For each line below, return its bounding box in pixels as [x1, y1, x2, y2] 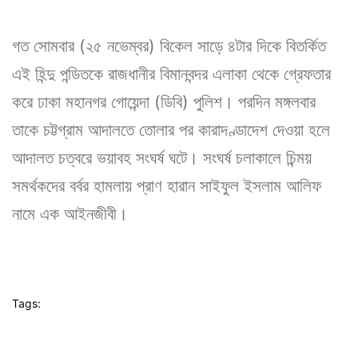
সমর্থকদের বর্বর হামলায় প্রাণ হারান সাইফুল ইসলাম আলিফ [12, 175, 321, 196]
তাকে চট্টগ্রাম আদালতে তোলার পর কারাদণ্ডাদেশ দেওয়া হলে [12, 119, 330, 140]
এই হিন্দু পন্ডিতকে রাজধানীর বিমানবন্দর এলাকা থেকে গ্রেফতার [12, 63, 331, 84]
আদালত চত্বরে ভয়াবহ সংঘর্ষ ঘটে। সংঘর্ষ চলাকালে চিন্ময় [12, 147, 312, 168]
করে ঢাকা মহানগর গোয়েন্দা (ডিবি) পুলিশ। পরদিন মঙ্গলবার [12, 91, 316, 112]
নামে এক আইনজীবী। [12, 203, 128, 224]
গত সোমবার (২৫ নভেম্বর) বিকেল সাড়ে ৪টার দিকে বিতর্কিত [12, 35, 326, 56]
